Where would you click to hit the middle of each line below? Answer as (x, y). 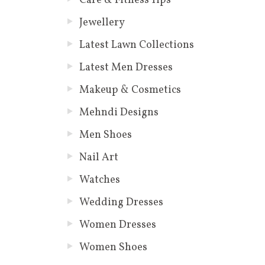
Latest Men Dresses (126, 67)
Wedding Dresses (121, 202)
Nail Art (98, 157)
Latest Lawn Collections (136, 45)
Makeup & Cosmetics (130, 90)
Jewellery (102, 22)
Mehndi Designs (119, 112)
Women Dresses (117, 225)
